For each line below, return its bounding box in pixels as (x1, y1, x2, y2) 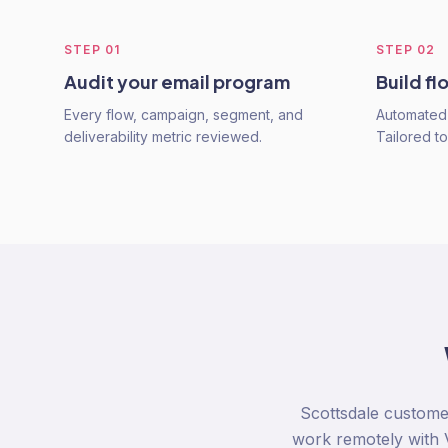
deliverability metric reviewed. (64, 128, 262, 145)
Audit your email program (64, 70, 290, 93)
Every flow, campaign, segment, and (64, 106, 303, 123)
